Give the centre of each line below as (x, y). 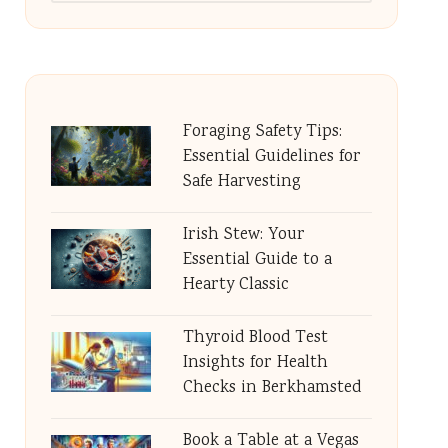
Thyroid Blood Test (255, 338)
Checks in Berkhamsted (271, 388)
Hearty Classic (235, 285)
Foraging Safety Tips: (262, 132)
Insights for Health (255, 363)
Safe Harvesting (241, 182)
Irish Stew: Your (243, 235)
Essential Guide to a (257, 260)
